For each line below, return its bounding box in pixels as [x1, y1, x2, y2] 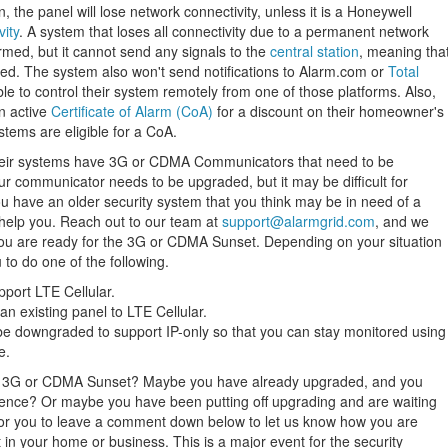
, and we [375, 211, 429, 231]
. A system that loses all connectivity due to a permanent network [19, 21, 429, 41]
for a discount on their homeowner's [213, 101, 444, 121]
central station [270, 41, 359, 61]
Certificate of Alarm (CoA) [51, 101, 213, 121]
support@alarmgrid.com [222, 211, 375, 231]
